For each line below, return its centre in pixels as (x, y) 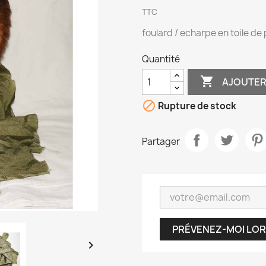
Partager (161, 141)
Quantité (161, 59)
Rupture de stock (196, 106)
